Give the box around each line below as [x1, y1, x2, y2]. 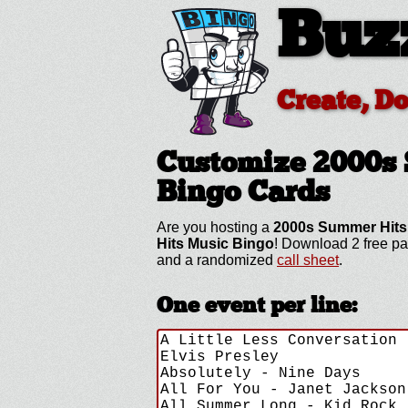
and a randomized [157, 252, 277, 268]
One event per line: [157, 296, 357, 318]
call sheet [277, 252, 339, 268]
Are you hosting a [157, 219, 273, 235]
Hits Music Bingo [157, 236, 274, 251]
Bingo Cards [157, 179, 330, 209]
